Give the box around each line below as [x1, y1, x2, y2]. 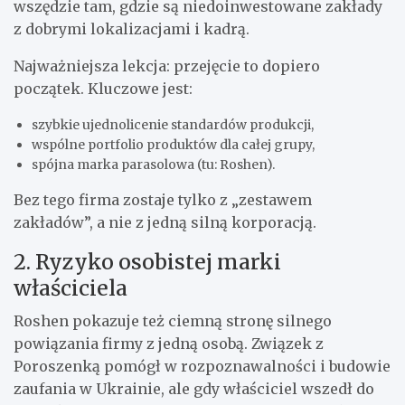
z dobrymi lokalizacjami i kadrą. [14, 19, 250, 38]
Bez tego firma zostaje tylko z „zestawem [14, 190, 312, 209]
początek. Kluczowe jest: [14, 79, 193, 98]
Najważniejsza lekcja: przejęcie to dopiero [14, 56, 320, 75]
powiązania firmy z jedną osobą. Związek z [14, 334, 324, 353]
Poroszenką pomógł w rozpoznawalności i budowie [14, 356, 391, 375]
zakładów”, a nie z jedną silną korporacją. [14, 212, 316, 231]
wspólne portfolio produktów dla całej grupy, [32, 136, 315, 153]
